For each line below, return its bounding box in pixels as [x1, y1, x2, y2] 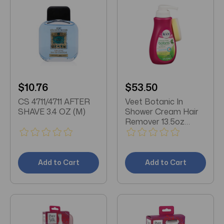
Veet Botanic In [125, 95, 183, 107]
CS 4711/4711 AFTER [18, 95, 90, 107]
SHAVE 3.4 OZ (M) [18, 105, 85, 117]
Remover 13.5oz [125, 115, 184, 127]
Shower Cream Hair [125, 105, 198, 117]
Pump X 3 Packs [125, 125, 186, 137]
